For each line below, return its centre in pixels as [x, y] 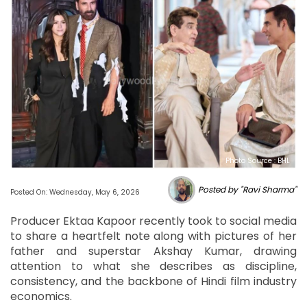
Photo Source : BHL [258, 160]
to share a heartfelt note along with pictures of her [153, 236]
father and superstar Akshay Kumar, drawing [153, 251]
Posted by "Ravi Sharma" [247, 189]
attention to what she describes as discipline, [153, 266]
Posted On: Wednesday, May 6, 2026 [75, 192]
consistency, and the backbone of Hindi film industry [153, 281]
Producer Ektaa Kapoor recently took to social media [153, 221]
